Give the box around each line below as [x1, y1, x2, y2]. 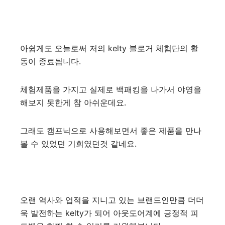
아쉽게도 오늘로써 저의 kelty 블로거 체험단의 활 [20, 43, 198, 53]
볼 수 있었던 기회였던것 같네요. [20, 138, 137, 149]
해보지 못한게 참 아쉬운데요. [20, 97, 126, 107]
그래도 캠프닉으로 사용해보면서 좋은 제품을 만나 [20, 125, 201, 136]
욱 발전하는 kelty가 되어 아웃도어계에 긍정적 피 [20, 207, 198, 218]
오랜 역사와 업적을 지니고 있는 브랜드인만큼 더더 [20, 194, 204, 205]
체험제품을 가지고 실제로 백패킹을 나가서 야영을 [20, 84, 201, 94]
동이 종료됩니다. [20, 56, 81, 66]
